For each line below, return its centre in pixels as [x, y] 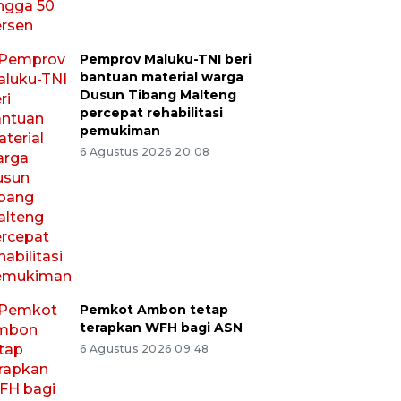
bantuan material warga [161, 77]
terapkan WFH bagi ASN [161, 327]
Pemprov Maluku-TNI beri [165, 59]
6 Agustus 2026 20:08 [145, 151]
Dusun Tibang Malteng [158, 94]
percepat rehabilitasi [151, 112]
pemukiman [119, 130]
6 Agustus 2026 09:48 [144, 348]
